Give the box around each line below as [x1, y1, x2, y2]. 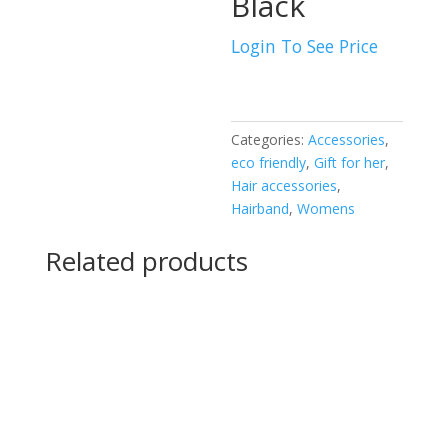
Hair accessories [231, 175, 338, 195]
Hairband [231, 198, 290, 218]
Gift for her [314, 152, 386, 172]
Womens [297, 198, 356, 218]
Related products [44, 242, 248, 279]
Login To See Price [231, 33, 379, 58]
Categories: [231, 129, 309, 149]
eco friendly [231, 152, 307, 172]
